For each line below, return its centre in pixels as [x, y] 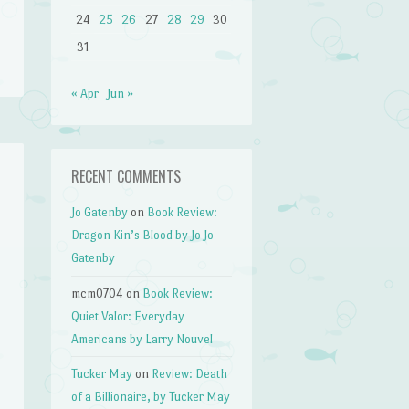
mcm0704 [98, 293]
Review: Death [190, 374]
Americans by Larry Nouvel [142, 339]
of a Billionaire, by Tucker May [151, 397]
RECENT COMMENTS [126, 177]
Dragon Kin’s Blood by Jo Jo [143, 236]
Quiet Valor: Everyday [128, 316]
